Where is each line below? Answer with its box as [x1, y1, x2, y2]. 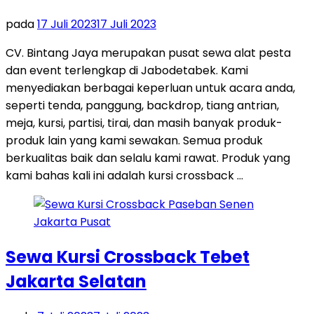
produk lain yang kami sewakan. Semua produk [6, 132, 263, 149]
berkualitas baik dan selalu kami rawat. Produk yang [6, 149, 290, 166]
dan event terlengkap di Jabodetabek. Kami [6, 62, 248, 78]
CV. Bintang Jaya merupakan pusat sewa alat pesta [6, 44, 291, 61]
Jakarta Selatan [6, 269, 146, 293]
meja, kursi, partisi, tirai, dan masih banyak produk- [6, 114, 282, 131]
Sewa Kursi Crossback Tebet [6, 245, 250, 268]
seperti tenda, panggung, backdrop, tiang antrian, [6, 97, 279, 114]
